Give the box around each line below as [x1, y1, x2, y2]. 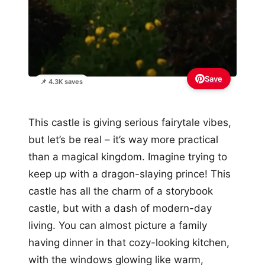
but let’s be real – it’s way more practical [28, 134, 218, 146]
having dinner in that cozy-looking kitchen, [28, 237, 230, 249]
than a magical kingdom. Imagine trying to [28, 151, 227, 163]
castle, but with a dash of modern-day [28, 202, 212, 215]
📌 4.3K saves [40, 77, 83, 86]
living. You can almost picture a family [28, 219, 207, 232]
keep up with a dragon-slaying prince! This [28, 168, 231, 180]
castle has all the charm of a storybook [28, 185, 213, 198]
